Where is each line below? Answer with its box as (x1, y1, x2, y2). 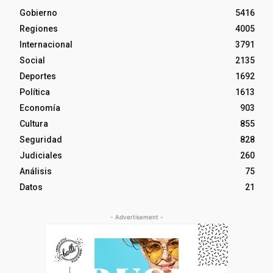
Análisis (19, 166, 52, 177)
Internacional (19, 40, 73, 50)
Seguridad (19, 135, 62, 145)
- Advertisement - (110, 213, 163, 221)
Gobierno (19, 8, 57, 18)
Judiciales (19, 151, 62, 161)
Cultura (19, 119, 48, 129)
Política (19, 87, 50, 97)
